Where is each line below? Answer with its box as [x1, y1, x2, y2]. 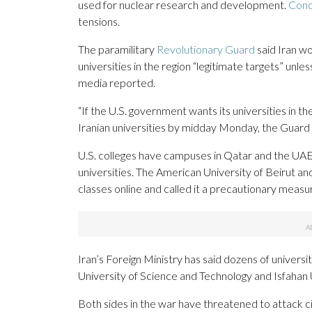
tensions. [78, 15, 120, 29]
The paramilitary [78, 42, 157, 56]
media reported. [78, 76, 155, 90]
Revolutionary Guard [157, 42, 255, 56]
